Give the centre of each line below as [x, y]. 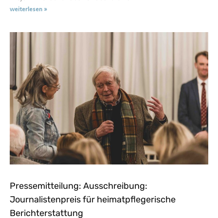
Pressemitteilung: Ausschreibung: [79, 186]
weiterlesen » [28, 9]
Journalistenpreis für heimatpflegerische [93, 199]
